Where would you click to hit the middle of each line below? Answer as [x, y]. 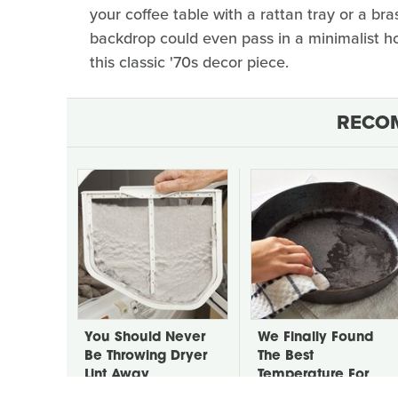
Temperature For [313, 375]
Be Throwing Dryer [146, 356]
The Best [286, 356]
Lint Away [117, 375]
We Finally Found [315, 338]
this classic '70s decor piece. [189, 62]
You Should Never [145, 338]
